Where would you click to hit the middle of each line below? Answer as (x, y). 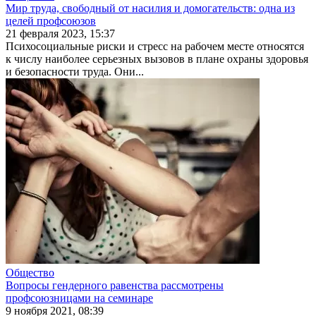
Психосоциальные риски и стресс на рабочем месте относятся (155, 46)
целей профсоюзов (51, 20)
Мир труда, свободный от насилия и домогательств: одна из (150, 8)
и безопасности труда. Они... (75, 71)
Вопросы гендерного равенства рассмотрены (115, 285)
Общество (30, 272)
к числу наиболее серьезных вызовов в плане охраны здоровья (157, 59)
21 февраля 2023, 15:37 (60, 33)
